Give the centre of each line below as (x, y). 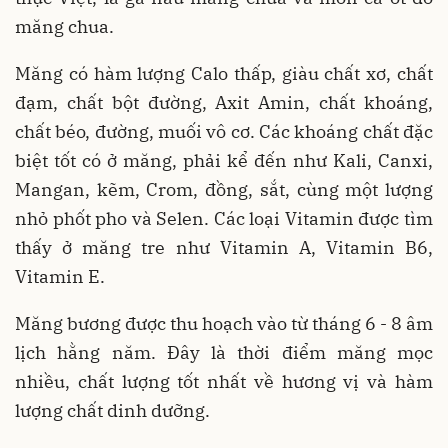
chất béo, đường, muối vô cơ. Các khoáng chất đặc (224, 132)
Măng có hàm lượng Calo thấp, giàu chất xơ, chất (224, 74)
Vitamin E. (60, 277)
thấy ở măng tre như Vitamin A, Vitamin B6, (224, 248)
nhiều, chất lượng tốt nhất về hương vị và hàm (224, 382)
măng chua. (64, 27)
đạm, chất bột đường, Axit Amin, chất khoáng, (224, 103)
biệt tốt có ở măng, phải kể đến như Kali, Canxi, (224, 161)
